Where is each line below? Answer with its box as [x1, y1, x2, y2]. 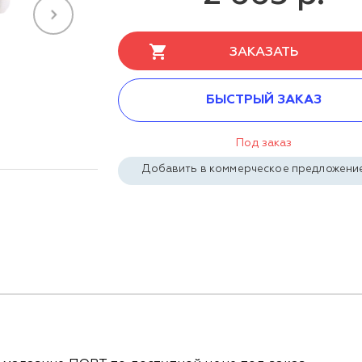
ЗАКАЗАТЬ [229, 46, 298, 59]
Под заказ [235, 137, 292, 149]
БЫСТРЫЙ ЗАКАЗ [205, 94, 322, 107]
